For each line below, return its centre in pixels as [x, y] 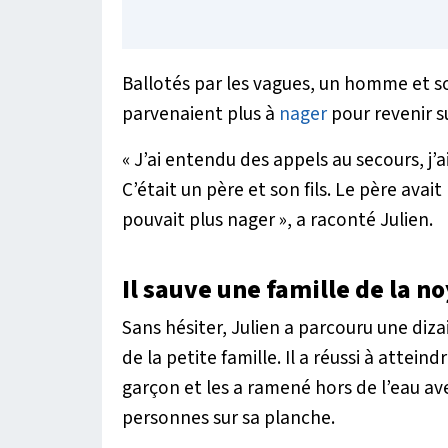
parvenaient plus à [200, 113]
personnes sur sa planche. [228, 417]
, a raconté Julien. [360, 219]
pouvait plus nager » [204, 219]
